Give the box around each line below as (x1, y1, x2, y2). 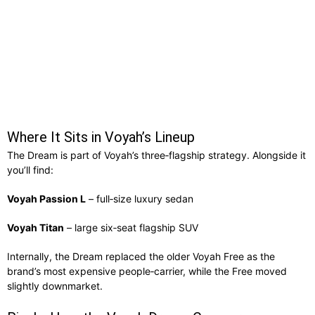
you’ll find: (7, 163, 53, 176)
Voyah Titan (7, 221, 64, 233)
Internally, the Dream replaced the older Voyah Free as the (7, 250, 275, 262)
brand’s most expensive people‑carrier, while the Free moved (7, 264, 287, 277)
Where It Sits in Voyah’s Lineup (7, 128, 195, 146)
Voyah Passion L (7, 192, 86, 205)
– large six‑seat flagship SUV (64, 221, 198, 233)
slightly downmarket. (7, 279, 103, 292)
